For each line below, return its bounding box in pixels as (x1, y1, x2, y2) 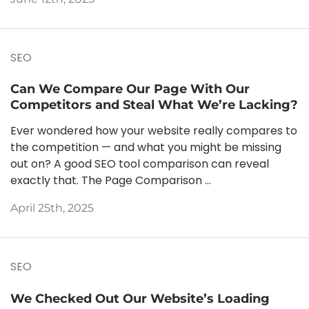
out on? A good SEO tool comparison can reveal (10, 156, 269, 172)
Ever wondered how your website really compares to (10, 123, 297, 139)
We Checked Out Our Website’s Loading (10, 290, 270, 306)
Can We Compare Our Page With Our (10, 81, 250, 97)
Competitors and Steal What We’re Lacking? (10, 97, 298, 113)
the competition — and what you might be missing (10, 139, 281, 156)
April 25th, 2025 (10, 201, 94, 215)
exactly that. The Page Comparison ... (10, 172, 211, 189)
